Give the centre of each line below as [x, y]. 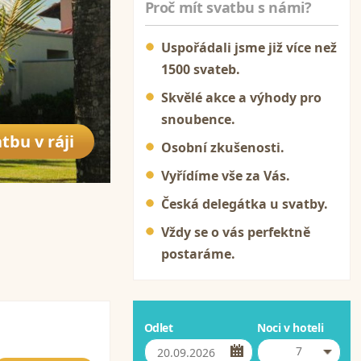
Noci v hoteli [290, 328]
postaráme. [198, 254]
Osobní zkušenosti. [222, 147]
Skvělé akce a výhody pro [241, 98]
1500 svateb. [200, 69]
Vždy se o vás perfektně [235, 232]
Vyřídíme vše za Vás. [225, 176]
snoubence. [198, 119]
